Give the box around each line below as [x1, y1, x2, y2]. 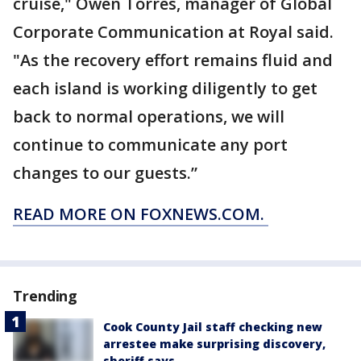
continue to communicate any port [13, 134, 288, 156]
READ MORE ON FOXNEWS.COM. [13, 203, 268, 225]
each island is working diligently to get [13, 77, 317, 99]
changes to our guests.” [13, 162, 197, 184]
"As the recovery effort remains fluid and [13, 49, 333, 71]
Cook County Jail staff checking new [103, 319, 322, 334]
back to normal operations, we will [13, 106, 284, 127]
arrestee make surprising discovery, [103, 336, 326, 351]
